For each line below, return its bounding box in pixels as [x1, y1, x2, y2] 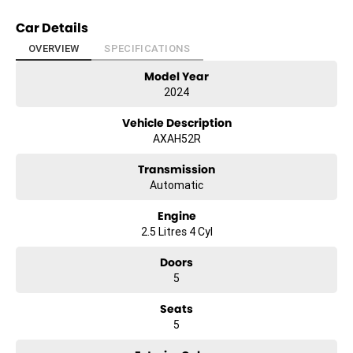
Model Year [144, 69, 209, 85]
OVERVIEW [28, 42, 80, 56]
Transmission [138, 162, 215, 178]
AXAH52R [152, 132, 201, 147]
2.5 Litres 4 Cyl [140, 225, 213, 240]
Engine [157, 208, 196, 225]
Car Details [16, 19, 88, 38]
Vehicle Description [121, 115, 232, 132]
